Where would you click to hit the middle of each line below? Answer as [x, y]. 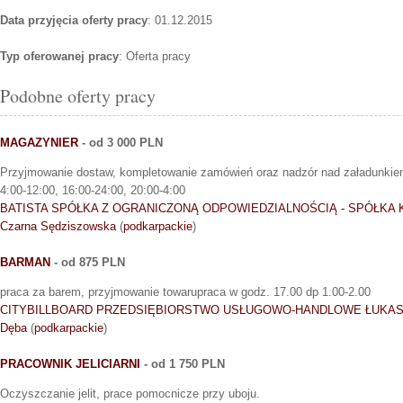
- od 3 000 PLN [121, 142]
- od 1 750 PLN [183, 363]
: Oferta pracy [155, 56]
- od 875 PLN [88, 262]
